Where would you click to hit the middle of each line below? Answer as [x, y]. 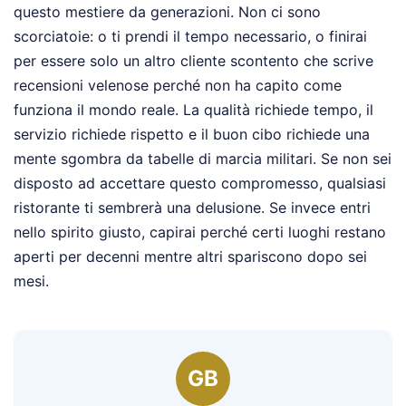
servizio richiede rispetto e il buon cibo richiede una [192, 135]
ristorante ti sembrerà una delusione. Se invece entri [192, 208]
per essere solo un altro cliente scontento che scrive [193, 61]
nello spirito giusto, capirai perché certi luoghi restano [200, 232]
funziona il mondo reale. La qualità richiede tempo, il [193, 110]
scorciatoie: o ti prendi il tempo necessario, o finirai [190, 37]
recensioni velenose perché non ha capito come [178, 86]
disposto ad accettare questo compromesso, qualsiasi [200, 184]
